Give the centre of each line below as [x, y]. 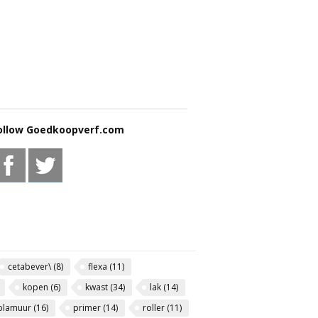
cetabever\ [31, 267]
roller [155, 308]
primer [88, 308]
